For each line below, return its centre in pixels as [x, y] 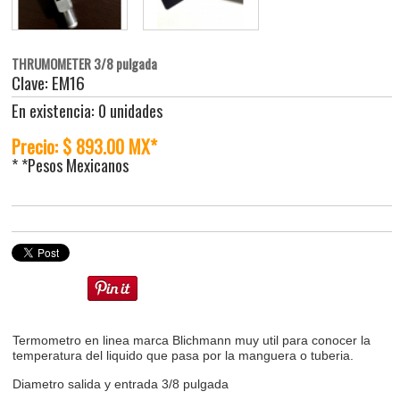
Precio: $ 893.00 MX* [85, 146]
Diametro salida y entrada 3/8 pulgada [121, 384]
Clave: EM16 [49, 83]
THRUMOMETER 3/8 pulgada [85, 64]
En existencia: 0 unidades [87, 111]
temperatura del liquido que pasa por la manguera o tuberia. [183, 356]
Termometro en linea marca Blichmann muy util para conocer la [192, 341]
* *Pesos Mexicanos [71, 164]
